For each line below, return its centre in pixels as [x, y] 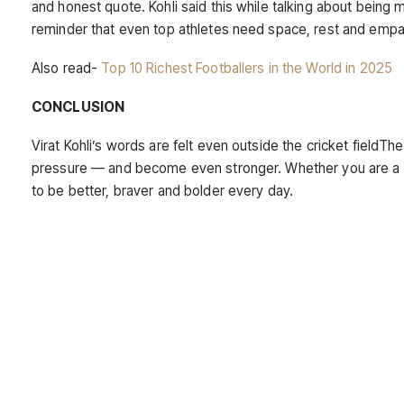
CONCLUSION [78, 107]
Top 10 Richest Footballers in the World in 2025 [247, 69]
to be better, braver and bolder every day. [163, 191]
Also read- [67, 69]
